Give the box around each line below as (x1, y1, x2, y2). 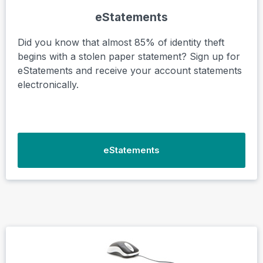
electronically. (18, 78, 79, 90)
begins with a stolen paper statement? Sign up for (18, 50, 240, 62)
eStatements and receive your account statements (18, 64, 242, 76)
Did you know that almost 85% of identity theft (18, 36, 224, 48)
